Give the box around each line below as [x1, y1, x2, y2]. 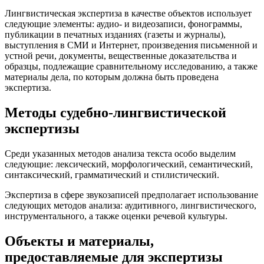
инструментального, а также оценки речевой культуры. [5, 211, 227, 222]
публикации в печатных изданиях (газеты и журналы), [5, 29, 226, 40]
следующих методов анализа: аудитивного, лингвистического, [5, 200, 256, 211]
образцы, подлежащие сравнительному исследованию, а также [5, 61, 258, 72]
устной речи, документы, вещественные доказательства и [5, 51, 237, 61]
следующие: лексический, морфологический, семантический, [5, 159, 253, 170]
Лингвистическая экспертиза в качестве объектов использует [5, 8, 252, 19]
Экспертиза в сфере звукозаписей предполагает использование [5, 190, 258, 200]
